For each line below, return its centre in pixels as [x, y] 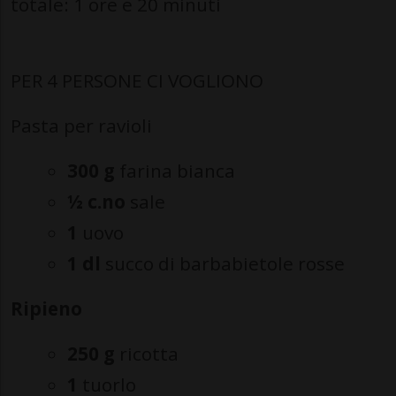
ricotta [147, 354]
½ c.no [96, 202]
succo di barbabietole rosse [223, 263]
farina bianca [175, 171]
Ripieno [46, 308]
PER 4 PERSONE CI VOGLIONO [137, 80]
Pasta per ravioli [81, 126]
